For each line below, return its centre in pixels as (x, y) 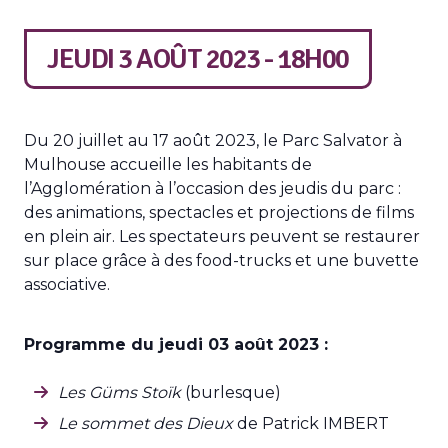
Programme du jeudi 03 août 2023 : (176, 344)
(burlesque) (231, 392)
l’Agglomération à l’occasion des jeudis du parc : (212, 188)
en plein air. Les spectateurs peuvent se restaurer (222, 236)
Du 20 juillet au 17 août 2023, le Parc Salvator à (213, 140)
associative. (67, 284)
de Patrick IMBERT (311, 423)
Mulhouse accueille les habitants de (168, 164)
